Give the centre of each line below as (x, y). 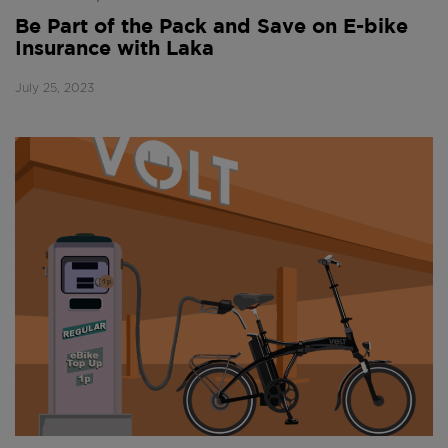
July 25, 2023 (54, 87)
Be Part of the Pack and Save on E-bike (211, 26)
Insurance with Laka (114, 48)
